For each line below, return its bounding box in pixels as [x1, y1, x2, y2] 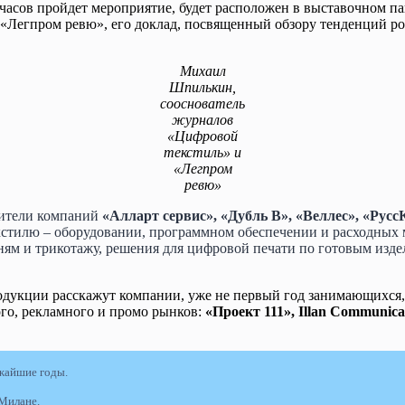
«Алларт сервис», [99, 207, 221, 223]
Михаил [179, 62, 226, 79]
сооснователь [160, 95, 245, 111]
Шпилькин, [169, 79, 236, 95]
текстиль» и [164, 144, 241, 160]
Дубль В [228, 207, 281, 223]
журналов [172, 111, 233, 127]
